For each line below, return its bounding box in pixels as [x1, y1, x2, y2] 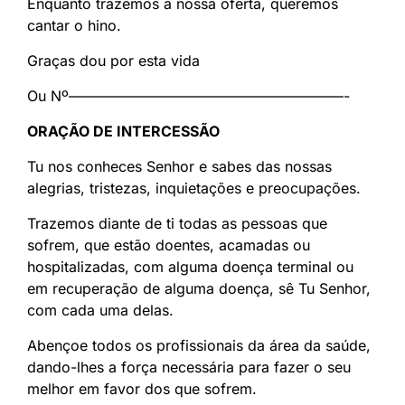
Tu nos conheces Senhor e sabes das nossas [27, 157, 332, 176]
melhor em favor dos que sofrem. [27, 380, 257, 399]
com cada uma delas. [27, 301, 174, 320]
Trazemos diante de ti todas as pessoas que [27, 214, 327, 233]
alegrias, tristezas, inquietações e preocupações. [27, 179, 361, 198]
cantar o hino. [27, 16, 121, 35]
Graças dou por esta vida [27, 52, 200, 71]
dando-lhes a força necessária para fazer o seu [27, 358, 351, 377]
